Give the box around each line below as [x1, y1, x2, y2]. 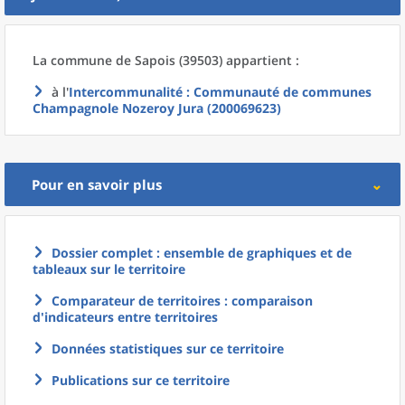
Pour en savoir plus [32, 175, 162, 193]
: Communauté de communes [183, 83, 372, 100]
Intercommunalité [69, 83, 183, 100]
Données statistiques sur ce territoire [52, 340, 284, 357]
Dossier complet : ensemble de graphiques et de [52, 244, 352, 261]
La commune [33, 52, 116, 69]
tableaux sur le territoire [33, 260, 185, 278]
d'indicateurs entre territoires [33, 308, 218, 325]
